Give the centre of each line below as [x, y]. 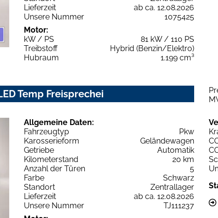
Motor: [36, 30]
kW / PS [39, 39]
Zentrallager [172, 187]
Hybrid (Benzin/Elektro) [152, 48]
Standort [39, 187]
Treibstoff [41, 48]
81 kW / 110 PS [167, 39]
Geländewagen [167, 141]
